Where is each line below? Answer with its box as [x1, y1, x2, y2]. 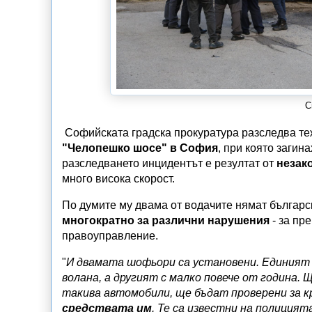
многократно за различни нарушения [62, 214, 270, 226]
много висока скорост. [62, 172, 175, 185]
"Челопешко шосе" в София [62, 141, 218, 154]
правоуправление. [62, 229, 158, 242]
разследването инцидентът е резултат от [62, 157, 276, 169]
